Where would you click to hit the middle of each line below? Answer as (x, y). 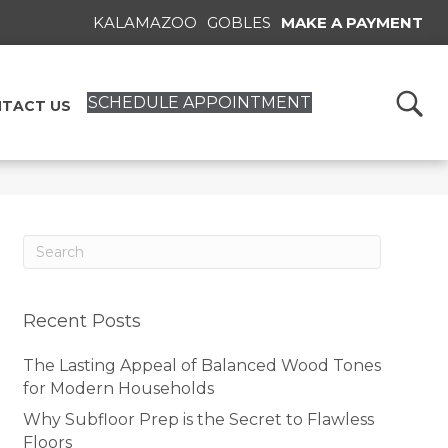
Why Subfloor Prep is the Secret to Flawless (198, 419)
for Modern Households (118, 388)
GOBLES (239, 22)
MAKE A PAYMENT (352, 22)
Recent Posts (81, 320)
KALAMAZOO (145, 22)
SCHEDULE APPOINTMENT (200, 102)
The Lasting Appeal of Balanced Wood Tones (201, 365)
